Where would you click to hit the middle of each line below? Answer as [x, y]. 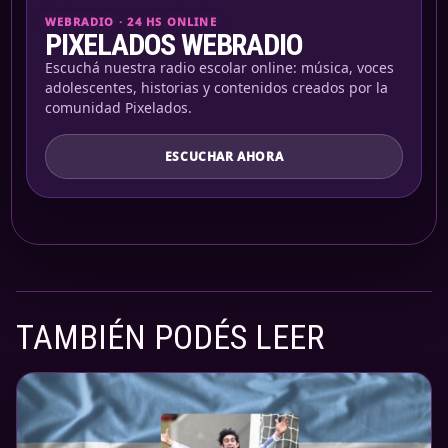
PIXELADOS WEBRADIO [174, 45]
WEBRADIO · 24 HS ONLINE [131, 22]
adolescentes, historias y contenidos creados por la [216, 88]
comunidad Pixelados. [118, 108]
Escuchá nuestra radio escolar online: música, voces [219, 68]
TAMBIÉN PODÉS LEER [170, 337]
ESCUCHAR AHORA [224, 157]
